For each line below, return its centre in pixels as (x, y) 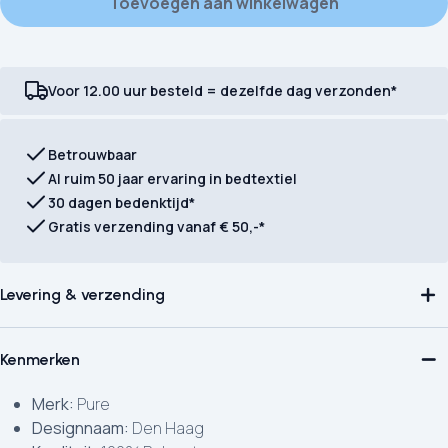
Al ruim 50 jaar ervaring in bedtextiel (172, 178)
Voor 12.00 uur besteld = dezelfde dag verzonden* (222, 90)
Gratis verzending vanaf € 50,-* (156, 226)
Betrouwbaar (92, 154)
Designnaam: (80, 428)
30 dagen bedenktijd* (121, 202)
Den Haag (166, 428)
